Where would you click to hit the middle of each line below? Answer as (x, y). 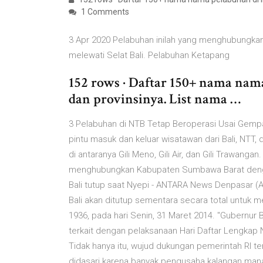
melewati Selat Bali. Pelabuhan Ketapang (150, 55)
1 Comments (104, 12)
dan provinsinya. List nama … (155, 99)
